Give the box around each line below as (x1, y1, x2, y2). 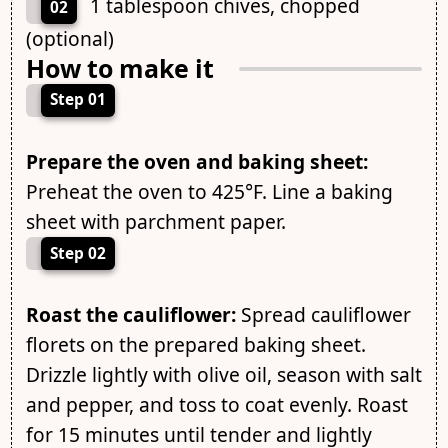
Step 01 (49, 89, 106, 111)
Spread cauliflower (235, 301, 411, 329)
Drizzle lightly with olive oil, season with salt (25, 361, 422, 389)
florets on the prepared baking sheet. (25, 331, 366, 359)
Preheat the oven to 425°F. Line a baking (25, 177, 393, 205)
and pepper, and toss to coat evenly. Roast (25, 391, 408, 419)
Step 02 (49, 242, 106, 264)
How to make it (25, 51, 214, 86)
